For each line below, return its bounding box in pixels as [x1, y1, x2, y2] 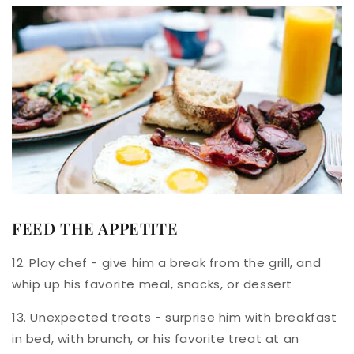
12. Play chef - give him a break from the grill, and [12, 254, 322, 271]
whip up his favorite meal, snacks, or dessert [12, 275, 293, 292]
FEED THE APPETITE [12, 217, 179, 239]
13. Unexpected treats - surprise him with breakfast [12, 308, 337, 326]
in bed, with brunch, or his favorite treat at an [12, 330, 299, 347]
